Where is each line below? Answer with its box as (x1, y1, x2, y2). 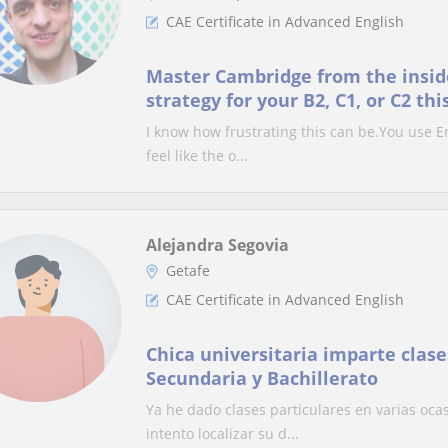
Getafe (166, 261, 210, 280)
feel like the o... (146, 146, 248, 165)
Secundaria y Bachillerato (146, 366, 378, 390)
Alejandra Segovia (146, 234, 289, 256)
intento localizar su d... (146, 424, 299, 443)
